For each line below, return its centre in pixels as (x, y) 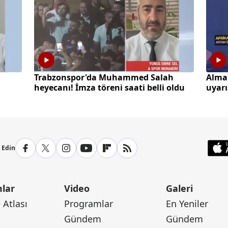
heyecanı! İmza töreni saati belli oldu (109, 88)
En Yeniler (187, 204)
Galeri (179, 189)
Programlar (89, 204)
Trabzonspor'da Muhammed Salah (104, 78)
